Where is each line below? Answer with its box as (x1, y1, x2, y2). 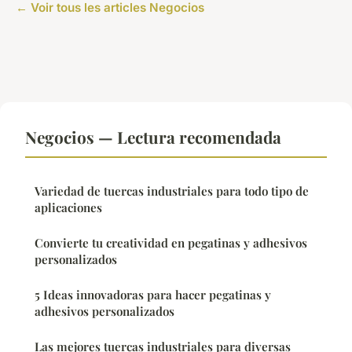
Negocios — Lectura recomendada (25, 126, 281, 148)
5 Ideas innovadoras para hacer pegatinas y (35, 287, 271, 303)
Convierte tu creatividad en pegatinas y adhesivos (35, 235, 307, 251)
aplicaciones (35, 200, 102, 216)
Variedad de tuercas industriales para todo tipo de (35, 183, 309, 200)
